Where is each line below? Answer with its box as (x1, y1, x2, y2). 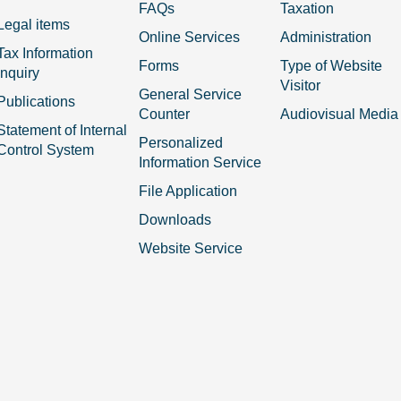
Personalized (138, 135, 223, 150)
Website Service (138, 241, 243, 256)
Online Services (138, 30, 240, 45)
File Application (138, 183, 237, 199)
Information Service (138, 155, 261, 170)
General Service (138, 87, 242, 102)
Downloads (138, 212, 211, 227)
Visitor (280, 78, 321, 93)
